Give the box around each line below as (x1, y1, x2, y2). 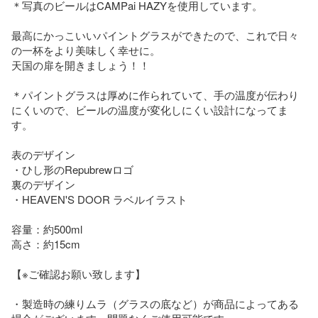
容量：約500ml (11, 221, 82, 236)
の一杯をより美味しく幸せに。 (11, 42, 160, 57)
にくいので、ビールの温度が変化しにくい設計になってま (11, 102, 288, 117)
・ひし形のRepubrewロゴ (11, 161, 133, 177)
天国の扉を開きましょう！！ (11, 57, 150, 72)
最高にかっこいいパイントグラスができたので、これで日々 (11, 27, 299, 43)
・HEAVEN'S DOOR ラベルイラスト (11, 191, 187, 207)
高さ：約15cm (11, 236, 80, 251)
